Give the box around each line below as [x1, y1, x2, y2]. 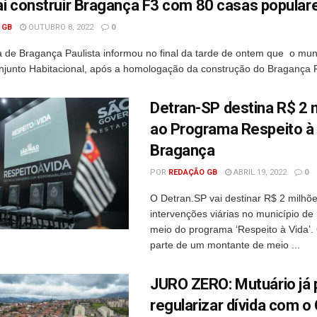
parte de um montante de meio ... [150, 239, 300, 250]
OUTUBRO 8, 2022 [26, 23, 93, 32]
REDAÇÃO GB [168, 168, 217, 177]
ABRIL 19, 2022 [231, 168, 287, 177]
